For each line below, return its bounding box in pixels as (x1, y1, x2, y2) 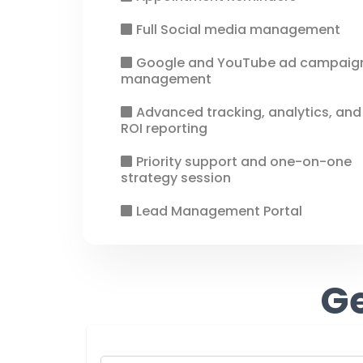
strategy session (121, 169, 231, 187)
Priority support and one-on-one (136, 152, 352, 171)
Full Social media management (136, 20, 340, 39)
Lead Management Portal (136, 202, 302, 220)
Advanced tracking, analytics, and (136, 103, 361, 122)
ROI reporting (121, 119, 207, 138)
